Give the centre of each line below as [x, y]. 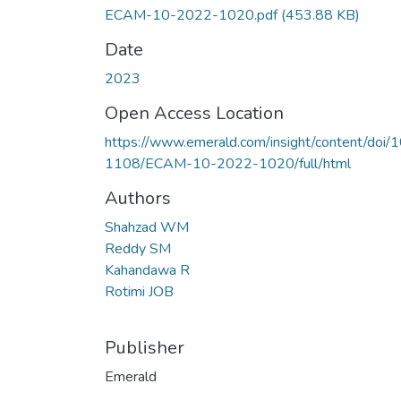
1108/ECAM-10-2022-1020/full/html [228, 163]
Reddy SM [138, 248]
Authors [138, 198]
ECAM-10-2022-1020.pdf [193, 15]
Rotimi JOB [139, 291]
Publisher [145, 347]
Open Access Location [194, 113]
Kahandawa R [147, 270]
